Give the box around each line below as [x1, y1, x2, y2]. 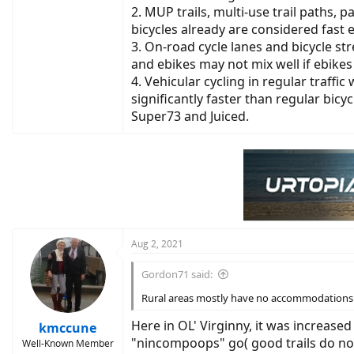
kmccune [39, 319, 96, 337]
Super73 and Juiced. [131, 107, 249, 125]
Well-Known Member [21, 337, 114, 350]
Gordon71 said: [141, 267, 213, 281]
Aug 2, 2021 [131, 237, 183, 250]
